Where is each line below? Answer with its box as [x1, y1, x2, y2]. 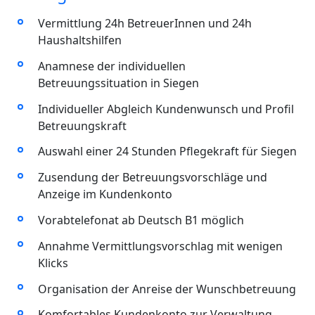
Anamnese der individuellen [37, 58, 186, 74]
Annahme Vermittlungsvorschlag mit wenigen [37, 238, 283, 254]
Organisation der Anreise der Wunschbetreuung [37, 281, 296, 297]
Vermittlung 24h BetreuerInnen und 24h [37, 15, 252, 31]
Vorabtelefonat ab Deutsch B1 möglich [37, 212, 244, 228]
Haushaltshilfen [37, 32, 122, 48]
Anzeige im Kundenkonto [37, 186, 172, 202]
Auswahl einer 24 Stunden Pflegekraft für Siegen [37, 143, 297, 160]
